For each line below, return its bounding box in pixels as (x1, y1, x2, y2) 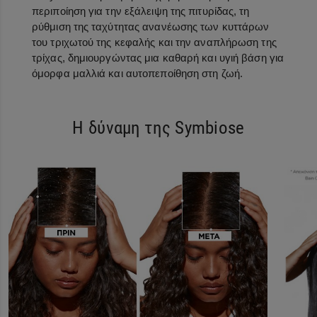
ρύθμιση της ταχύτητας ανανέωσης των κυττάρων (32, 20, 270, 33)
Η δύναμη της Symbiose (72, 117, 245, 138)
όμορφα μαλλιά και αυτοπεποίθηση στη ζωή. (32, 67, 243, 79)
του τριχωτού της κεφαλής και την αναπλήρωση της (32, 35, 277, 48)
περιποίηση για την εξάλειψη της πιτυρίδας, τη (32, 4, 250, 17)
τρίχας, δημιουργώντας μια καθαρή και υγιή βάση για (32, 51, 284, 64)
